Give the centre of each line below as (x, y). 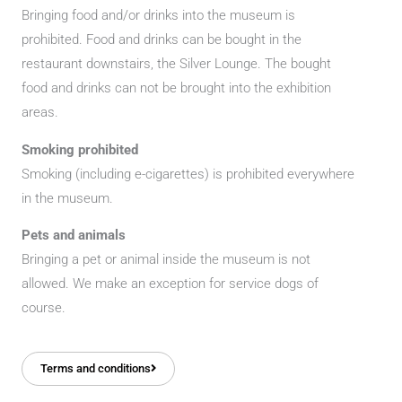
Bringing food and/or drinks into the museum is (158, 16)
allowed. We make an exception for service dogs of (170, 284)
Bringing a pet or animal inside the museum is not (166, 260)
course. (44, 308)
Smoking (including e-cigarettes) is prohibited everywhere (188, 174)
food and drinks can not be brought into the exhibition (176, 88)
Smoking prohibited (80, 149)
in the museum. (67, 198)
